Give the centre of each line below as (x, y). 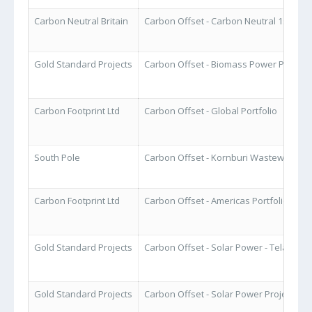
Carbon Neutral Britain (81, 21)
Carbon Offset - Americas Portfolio (216, 201)
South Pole (57, 157)
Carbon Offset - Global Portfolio (211, 111)
